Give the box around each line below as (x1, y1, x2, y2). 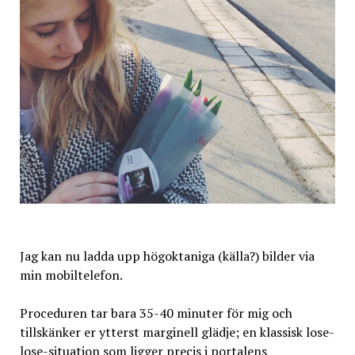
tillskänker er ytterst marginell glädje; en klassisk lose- (19, 323, 334, 341)
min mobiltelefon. (19, 265, 123, 284)
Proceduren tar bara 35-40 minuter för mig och (19, 303, 292, 322)
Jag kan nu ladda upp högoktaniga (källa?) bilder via (19, 246, 315, 265)
